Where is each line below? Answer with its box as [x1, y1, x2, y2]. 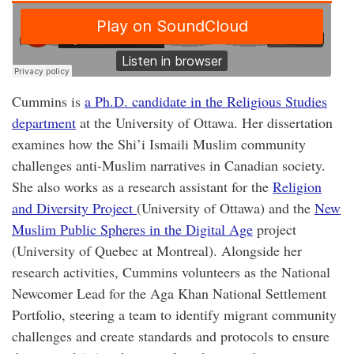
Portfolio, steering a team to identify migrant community [12, 304, 337, 324]
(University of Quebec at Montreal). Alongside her [12, 240, 302, 260]
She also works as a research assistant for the [12, 176, 273, 196]
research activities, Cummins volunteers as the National [12, 262, 330, 281]
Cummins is [12, 91, 85, 111]
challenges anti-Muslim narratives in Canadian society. [12, 155, 326, 175]
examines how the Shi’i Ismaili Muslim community [12, 134, 306, 153]
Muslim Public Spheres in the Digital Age [12, 219, 253, 239]
